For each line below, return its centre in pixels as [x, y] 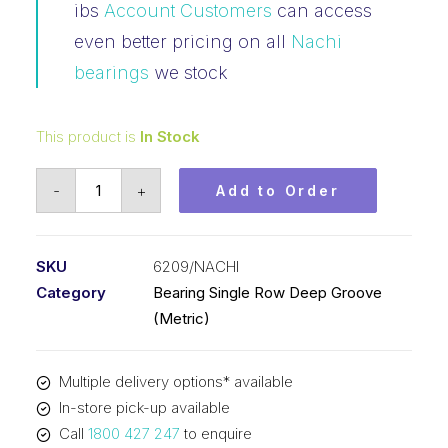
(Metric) [181, 318]
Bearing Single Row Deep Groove [267, 292]
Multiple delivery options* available [175, 381]
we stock [188, 72]
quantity [101, 361]
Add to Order [278, 190]
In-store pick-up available [144, 407]
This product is [88, 136]
